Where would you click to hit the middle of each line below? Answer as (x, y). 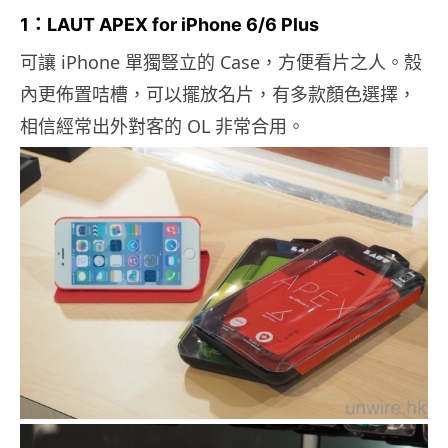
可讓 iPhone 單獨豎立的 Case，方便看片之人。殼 (221, 62)
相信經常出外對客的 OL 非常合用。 (162, 126)
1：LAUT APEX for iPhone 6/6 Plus (169, 25)
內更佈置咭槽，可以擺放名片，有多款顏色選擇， (218, 94)
